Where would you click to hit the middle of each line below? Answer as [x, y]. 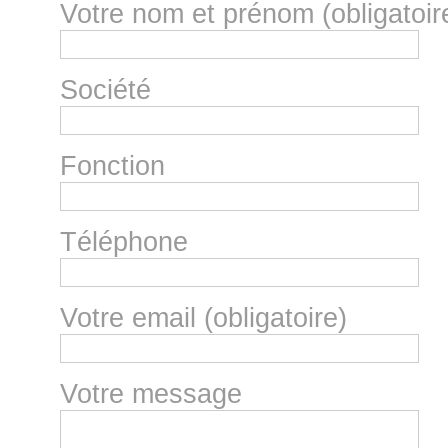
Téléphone [124, 242]
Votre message [151, 394]
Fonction [112, 166]
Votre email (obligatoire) [203, 318]
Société [105, 90]
